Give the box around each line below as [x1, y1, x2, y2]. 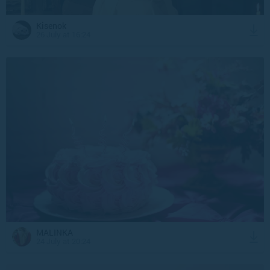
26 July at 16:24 [36, 29, 90, 40]
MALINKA [43, 226, 73, 238]
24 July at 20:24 [36, 235, 90, 246]
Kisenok [42, 20, 66, 31]
